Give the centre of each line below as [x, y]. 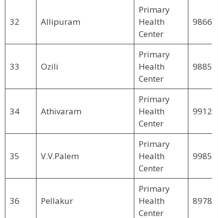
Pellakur [57, 200]
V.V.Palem [60, 156]
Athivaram [61, 111]
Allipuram [60, 21]
